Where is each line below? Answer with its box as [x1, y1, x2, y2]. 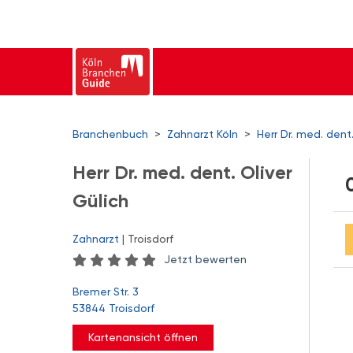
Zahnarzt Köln [167, 128, 238, 140]
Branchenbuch [72, 128, 148, 140]
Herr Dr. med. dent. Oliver [72, 161, 292, 184]
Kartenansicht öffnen [88, 331, 198, 344]
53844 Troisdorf [72, 302, 154, 314]
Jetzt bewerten [164, 253, 247, 266]
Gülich [72, 189, 128, 212]
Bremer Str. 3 [72, 285, 139, 298]
